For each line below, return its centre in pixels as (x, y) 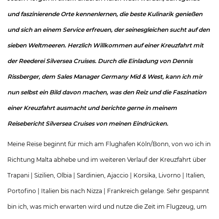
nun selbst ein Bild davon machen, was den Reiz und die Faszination (107, 92)
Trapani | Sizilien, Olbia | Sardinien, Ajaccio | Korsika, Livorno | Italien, (106, 175)
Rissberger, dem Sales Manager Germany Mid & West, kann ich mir (105, 77)
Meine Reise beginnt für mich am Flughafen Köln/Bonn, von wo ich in (109, 144)
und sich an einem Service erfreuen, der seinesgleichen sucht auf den (109, 30)
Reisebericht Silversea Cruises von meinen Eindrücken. (88, 123)
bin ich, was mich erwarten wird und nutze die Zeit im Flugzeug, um (107, 207)
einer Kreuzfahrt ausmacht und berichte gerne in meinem (92, 108)
